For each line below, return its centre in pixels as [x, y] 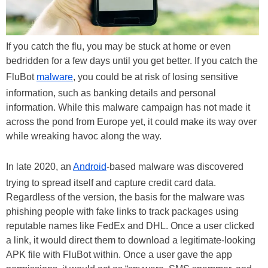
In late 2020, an [39, 167]
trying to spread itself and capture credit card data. [111, 183]
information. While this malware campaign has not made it [128, 108]
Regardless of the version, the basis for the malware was [125, 197]
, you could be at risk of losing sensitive [156, 77]
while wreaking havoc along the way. [84, 136]
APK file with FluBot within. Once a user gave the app [119, 255]
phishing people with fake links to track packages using [122, 212]
